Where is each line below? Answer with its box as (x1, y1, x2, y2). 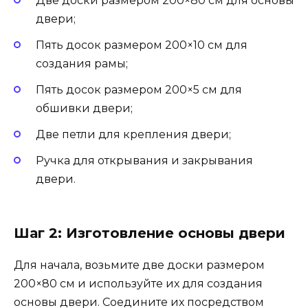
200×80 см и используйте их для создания (14, 276, 263, 290)
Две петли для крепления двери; (36, 128, 231, 142)
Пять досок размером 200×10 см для (36, 38, 247, 52)
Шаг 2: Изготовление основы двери (14, 224, 285, 241)
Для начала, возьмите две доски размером (14, 258, 265, 272)
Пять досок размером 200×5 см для (36, 82, 242, 96)
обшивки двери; (36, 101, 133, 115)
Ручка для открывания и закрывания (36, 154, 253, 168)
